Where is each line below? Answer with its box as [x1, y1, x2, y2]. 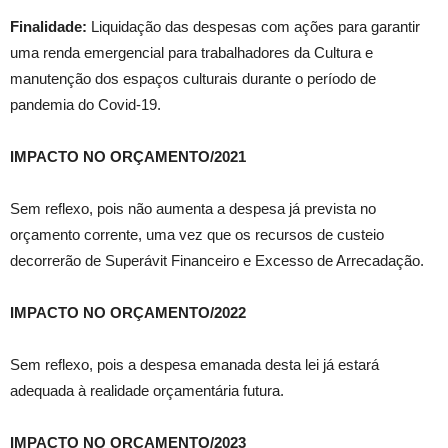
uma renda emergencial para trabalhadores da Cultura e [10, 44, 373, 62]
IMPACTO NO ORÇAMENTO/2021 [10, 148, 246, 166]
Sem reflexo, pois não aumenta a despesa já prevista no [10, 200, 376, 218]
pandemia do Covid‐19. [10, 96, 161, 114]
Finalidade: [10, 18, 87, 36]
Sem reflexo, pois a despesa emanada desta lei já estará [10, 356, 379, 374]
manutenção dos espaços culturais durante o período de [10, 70, 376, 88]
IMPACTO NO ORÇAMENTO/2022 [10, 304, 246, 322]
